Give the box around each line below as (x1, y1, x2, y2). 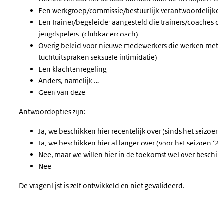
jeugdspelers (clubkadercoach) (38, 29, 138, 38)
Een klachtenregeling (38, 64, 107, 73)
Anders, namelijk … (38, 76, 99, 85)
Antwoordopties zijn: (19, 107, 87, 116)
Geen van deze (38, 88, 85, 97)
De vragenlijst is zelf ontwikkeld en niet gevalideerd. (19, 181, 186, 190)
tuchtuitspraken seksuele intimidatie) (38, 53, 157, 62)
